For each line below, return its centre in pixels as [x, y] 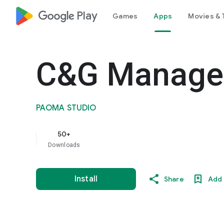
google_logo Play [68, 16]
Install [86, 179]
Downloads [64, 145]
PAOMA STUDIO [66, 108]
